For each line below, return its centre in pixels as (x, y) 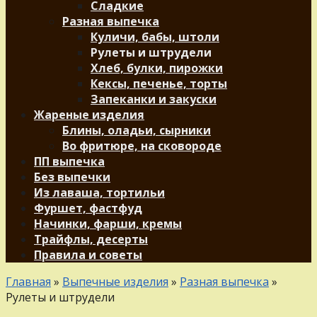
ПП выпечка (69, 161)
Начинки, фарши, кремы (108, 224)
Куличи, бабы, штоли (155, 37)
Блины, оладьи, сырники (137, 130)
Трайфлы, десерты (91, 239)
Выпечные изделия (115, 282)
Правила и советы (88, 255)
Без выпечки (72, 177)
